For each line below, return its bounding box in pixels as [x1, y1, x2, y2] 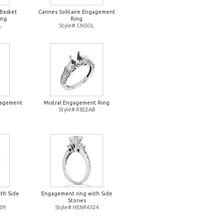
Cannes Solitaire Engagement [38, 9, 115, 15]
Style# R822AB [58, 107, 95, 112]
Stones [67, 197, 86, 203]
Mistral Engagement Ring [44, 100, 110, 106]
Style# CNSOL [59, 23, 94, 28]
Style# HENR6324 [55, 204, 99, 210]
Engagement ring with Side [41, 191, 112, 196]
